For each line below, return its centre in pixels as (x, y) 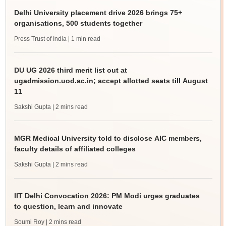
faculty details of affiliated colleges (75, 149)
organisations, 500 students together (78, 23)
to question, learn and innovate (68, 206)
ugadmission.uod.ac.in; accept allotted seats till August (111, 81)
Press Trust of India (40, 39)
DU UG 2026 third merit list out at (70, 70)
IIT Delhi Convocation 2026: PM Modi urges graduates (107, 196)
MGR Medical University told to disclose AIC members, (108, 138)
